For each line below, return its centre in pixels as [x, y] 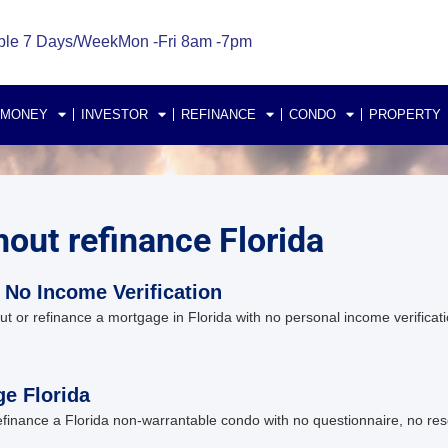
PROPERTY [405, 114]
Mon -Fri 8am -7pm [184, 42]
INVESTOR [114, 114]
